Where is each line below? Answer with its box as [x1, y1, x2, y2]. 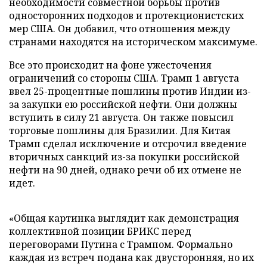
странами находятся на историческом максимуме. [9, 35, 257, 48]
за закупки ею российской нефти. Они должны [9, 97, 237, 111]
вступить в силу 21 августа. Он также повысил [9, 110, 234, 124]
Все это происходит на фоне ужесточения [9, 58, 212, 72]
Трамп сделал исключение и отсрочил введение [9, 136, 247, 150]
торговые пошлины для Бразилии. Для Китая [9, 123, 231, 137]
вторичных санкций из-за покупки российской [9, 150, 240, 163]
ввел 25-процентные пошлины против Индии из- [9, 84, 251, 98]
